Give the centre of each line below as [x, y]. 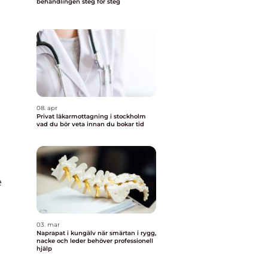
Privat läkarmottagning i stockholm [91, 116]
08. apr [47, 108]
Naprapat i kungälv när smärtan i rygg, [67, 233]
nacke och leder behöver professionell [95, 241]
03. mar [48, 225]
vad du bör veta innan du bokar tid [90, 124]
